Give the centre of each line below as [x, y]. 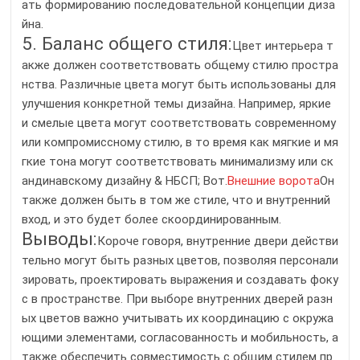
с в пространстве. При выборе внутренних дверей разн [177, 299]
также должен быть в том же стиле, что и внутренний [176, 200]
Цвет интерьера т [283, 46]
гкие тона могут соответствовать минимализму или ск [178, 162]
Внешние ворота [274, 181]
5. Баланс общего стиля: [127, 44]
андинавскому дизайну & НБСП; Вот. [125, 181]
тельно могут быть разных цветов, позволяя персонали [180, 261]
